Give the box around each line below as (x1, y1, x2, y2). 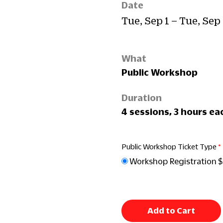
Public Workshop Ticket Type (121, 142, 217, 150)
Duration (121, 93, 162, 103)
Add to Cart (147, 206, 195, 215)
